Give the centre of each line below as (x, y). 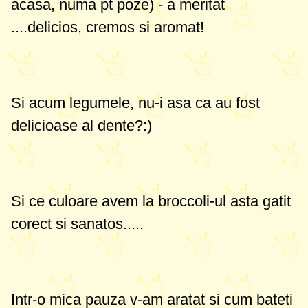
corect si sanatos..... (77, 224)
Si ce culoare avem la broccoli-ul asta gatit (151, 201)
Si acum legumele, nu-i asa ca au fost (135, 103)
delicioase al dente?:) (81, 125)
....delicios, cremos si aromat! (108, 27)
